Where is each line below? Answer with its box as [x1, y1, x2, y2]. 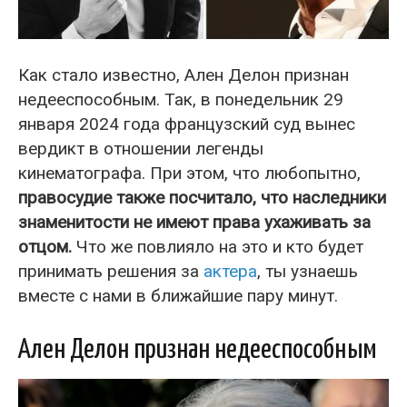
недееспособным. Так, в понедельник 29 [18, 88, 343, 110]
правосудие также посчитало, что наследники [18, 186, 386, 208]
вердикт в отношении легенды [18, 137, 263, 159]
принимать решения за [18, 260, 203, 282]
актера [203, 260, 257, 282]
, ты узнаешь [257, 260, 358, 282]
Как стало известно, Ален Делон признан [18, 64, 349, 85]
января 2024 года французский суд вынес [18, 113, 355, 134]
